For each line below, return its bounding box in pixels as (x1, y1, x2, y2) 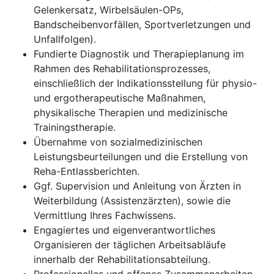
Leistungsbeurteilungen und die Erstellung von (34, 150, 248, 163)
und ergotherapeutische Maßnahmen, (34, 92, 206, 104)
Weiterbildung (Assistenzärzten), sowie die (34, 194, 231, 207)
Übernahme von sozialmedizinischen (34, 136, 202, 148)
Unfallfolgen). (34, 33, 96, 45)
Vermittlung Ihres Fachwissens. (34, 209, 176, 221)
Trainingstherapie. (34, 121, 116, 133)
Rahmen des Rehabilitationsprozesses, (34, 62, 210, 75)
